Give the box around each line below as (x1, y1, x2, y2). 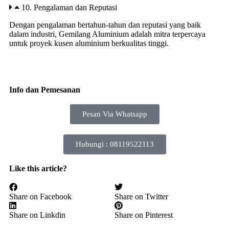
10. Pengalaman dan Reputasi (21, 3, 117, 12)
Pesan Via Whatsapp (82, 109, 147, 118)
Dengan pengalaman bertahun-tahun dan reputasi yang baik (9, 20, 201, 29)
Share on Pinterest (114, 210, 173, 219)
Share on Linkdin (9, 210, 65, 219)
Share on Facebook (9, 192, 72, 201)
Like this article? (9, 164, 67, 173)
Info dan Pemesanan (9, 85, 80, 94)
